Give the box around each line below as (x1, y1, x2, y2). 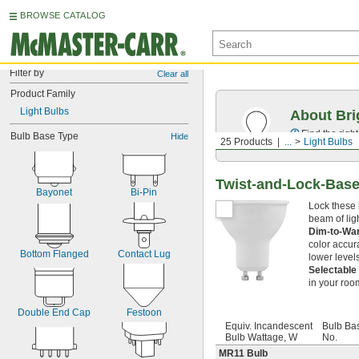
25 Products (220, 136, 272, 147)
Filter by (10, 67, 44, 79)
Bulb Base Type (10, 131, 79, 142)
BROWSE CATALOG (20, 10, 107, 20)
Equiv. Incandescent (225, 320, 313, 332)
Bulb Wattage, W (225, 331, 297, 343)
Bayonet (36, 187, 72, 198)
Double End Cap (18, 307, 91, 318)
